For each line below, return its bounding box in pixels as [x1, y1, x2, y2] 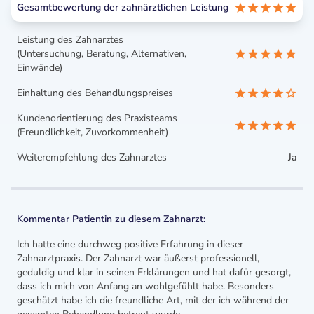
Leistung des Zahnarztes [17, 33, 123, 46]
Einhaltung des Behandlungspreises [17, 86, 173, 100]
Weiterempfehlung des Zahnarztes [17, 151, 167, 164]
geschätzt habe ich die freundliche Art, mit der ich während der [17, 294, 289, 307]
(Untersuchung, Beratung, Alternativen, [17, 47, 186, 60]
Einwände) [17, 61, 62, 74]
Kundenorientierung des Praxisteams [17, 111, 177, 125]
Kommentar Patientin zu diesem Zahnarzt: [17, 212, 205, 226]
